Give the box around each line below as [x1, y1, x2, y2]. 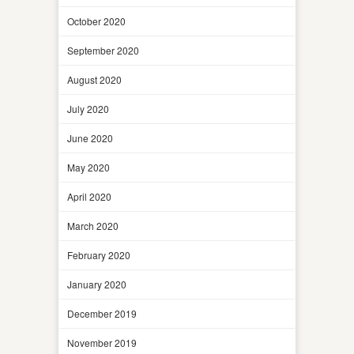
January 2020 [67, 277, 126, 291]
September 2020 [67, 43, 139, 57]
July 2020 [67, 101, 109, 115]
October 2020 [67, 13, 126, 28]
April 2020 [67, 189, 111, 203]
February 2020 [67, 247, 130, 262]
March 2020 [67, 218, 119, 232]
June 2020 [67, 130, 113, 145]
